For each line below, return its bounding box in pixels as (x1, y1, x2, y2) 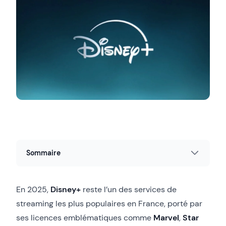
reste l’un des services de (81, 184, 177, 195)
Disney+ (50, 184, 81, 195)
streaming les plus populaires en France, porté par (16, 198, 202, 209)
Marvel (153, 212, 179, 223)
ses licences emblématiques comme (16, 212, 153, 223)
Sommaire (26, 148, 61, 157)
